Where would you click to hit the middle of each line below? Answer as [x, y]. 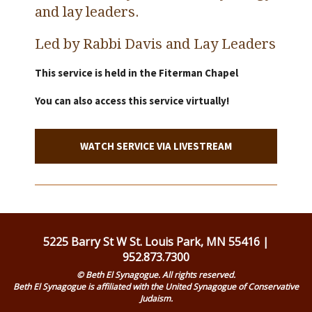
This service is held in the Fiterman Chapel [138, 73]
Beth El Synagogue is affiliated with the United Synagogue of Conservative [156, 287]
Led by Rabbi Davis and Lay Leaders [155, 44]
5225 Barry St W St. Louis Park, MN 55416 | [156, 242]
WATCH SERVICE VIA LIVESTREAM [156, 146]
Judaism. [156, 298]
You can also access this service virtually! [132, 101]
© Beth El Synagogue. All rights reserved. [156, 275]
